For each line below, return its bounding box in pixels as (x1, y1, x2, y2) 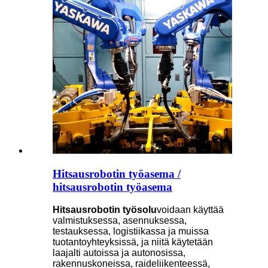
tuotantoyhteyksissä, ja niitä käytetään (53, 237, 213, 248)
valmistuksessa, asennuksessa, (53, 215, 187, 226)
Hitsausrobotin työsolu (53, 205, 157, 215)
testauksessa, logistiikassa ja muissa (53, 226, 209, 237)
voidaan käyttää (157, 205, 224, 215)
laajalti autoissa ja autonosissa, (53, 248, 185, 258)
